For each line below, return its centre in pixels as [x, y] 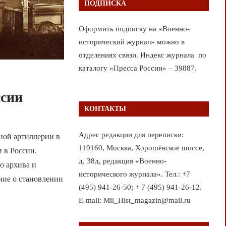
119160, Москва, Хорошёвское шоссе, [141, 148]
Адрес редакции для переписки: [131, 134]
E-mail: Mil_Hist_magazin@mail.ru [134, 200]
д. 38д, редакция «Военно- [122, 161]
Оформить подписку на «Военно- [134, 29]
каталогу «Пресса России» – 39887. [137, 68]
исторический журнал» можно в [131, 42]
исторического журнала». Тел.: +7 [134, 174]
